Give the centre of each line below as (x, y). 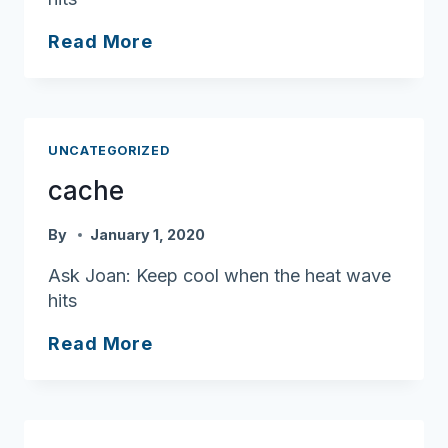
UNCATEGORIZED (109, 150)
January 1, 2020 (148, 234)
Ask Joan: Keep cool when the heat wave (219, 275)
